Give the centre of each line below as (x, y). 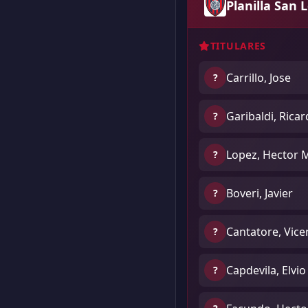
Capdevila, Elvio (266, 270)
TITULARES (238, 46)
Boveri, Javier (260, 193)
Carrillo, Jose (258, 78)
